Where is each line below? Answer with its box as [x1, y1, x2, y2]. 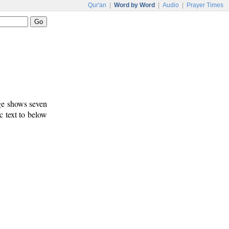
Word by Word [114, 2, 155, 9]
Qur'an [88, 2, 106, 9]
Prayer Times [187, 2, 223, 9]
